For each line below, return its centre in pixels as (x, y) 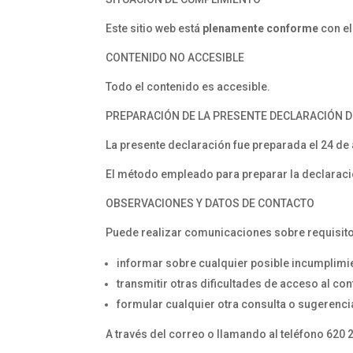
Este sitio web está (154, 29)
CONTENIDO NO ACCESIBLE (175, 58)
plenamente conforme (261, 29)
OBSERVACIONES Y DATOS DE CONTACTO (210, 204)
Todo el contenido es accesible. (188, 87)
